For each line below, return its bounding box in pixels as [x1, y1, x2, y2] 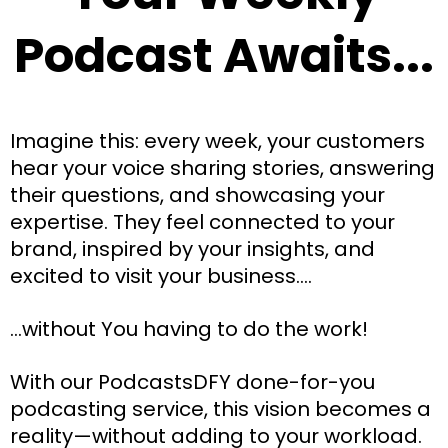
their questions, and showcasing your [10, 180, 385, 209]
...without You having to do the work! [10, 314, 368, 343]
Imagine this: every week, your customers [10, 126, 425, 155]
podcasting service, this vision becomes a [10, 394, 431, 423]
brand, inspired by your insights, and [10, 234, 375, 263]
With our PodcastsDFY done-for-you [10, 367, 375, 396]
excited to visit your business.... [10, 261, 312, 290]
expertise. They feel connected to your [10, 207, 395, 236]
